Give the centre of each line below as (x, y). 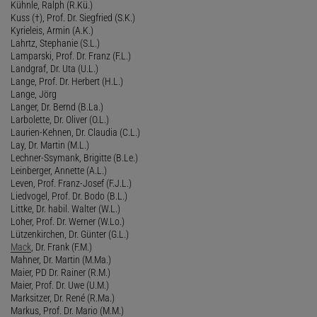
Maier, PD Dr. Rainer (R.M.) (60, 272)
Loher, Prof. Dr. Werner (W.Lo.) (68, 221)
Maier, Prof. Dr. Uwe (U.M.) (60, 285)
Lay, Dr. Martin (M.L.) (50, 145)
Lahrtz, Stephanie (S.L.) (55, 43)
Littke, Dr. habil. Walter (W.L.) (65, 208)
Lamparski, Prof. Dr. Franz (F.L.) (71, 56)
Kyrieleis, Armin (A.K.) (52, 30)
